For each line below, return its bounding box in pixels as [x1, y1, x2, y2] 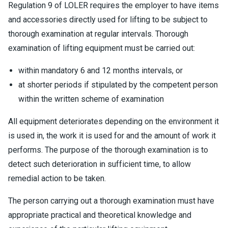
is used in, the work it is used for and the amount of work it [8, 131, 216, 140]
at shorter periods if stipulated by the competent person [18, 80, 218, 90]
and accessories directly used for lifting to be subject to [8, 15, 208, 24]
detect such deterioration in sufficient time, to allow [8, 159, 191, 169]
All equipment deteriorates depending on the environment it [8, 117, 219, 126]
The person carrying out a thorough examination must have [8, 196, 214, 206]
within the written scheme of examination [18, 94, 164, 104]
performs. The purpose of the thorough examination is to [8, 145, 208, 155]
